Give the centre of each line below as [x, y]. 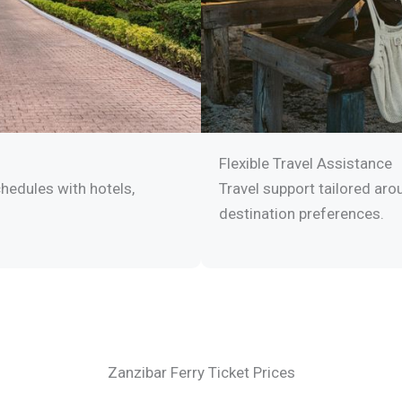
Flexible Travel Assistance [306, 164]
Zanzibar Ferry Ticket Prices [201, 373]
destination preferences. [301, 214]
